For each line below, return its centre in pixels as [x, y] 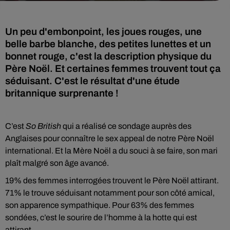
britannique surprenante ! [62, 93]
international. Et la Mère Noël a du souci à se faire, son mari [111, 151]
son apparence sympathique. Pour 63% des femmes [100, 205]
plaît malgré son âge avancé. [57, 163]
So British [43, 126]
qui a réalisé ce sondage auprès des [126, 126]
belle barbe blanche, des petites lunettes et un [108, 44]
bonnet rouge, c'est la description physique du [108, 56]
